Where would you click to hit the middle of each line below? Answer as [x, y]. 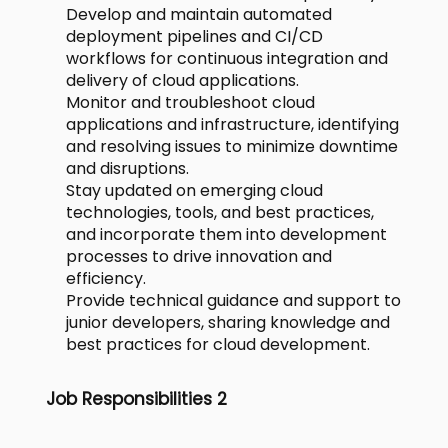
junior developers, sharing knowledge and [228, 322]
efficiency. [106, 278]
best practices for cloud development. [218, 344]
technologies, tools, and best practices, [220, 212]
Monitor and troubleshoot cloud [190, 102]
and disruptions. [127, 168]
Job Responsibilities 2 [136, 399]
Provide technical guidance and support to [233, 300]
